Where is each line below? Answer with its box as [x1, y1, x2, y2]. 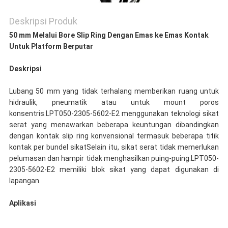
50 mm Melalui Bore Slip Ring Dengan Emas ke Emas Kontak [9, 31, 209, 40]
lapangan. [9, 177, 41, 185]
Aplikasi [9, 199, 36, 208]
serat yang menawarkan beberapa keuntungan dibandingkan [9, 121, 219, 129]
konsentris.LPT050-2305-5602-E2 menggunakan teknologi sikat [9, 109, 219, 118]
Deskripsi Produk [9, 16, 77, 27]
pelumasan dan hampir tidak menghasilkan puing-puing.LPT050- [9, 154, 219, 163]
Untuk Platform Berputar [9, 42, 93, 51]
